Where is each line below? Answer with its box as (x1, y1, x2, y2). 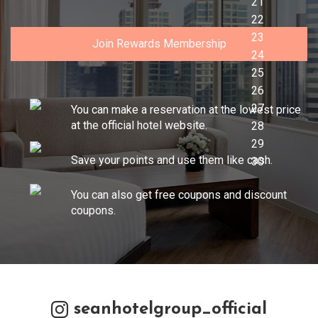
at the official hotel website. (71, 119, 207, 132)
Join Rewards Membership (92, 37, 226, 50)
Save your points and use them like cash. (71, 153, 273, 167)
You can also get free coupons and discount (71, 188, 287, 202)
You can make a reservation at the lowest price (71, 103, 301, 116)
